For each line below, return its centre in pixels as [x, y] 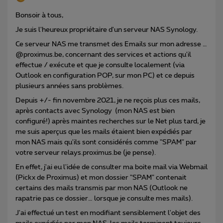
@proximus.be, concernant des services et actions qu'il [103, 55]
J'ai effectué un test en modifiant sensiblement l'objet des [108, 213]
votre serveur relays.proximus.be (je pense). [86, 153]
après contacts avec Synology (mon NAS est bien [95, 111]
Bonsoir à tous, [39, 15]
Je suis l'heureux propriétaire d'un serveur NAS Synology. [107, 30]
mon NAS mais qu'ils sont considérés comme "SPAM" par [106, 142]
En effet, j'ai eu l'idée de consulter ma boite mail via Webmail [111, 167]
